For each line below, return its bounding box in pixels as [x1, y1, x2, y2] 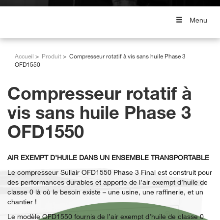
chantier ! [7, 197, 37, 206]
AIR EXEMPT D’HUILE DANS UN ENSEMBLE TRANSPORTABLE [7, 153, 209, 162]
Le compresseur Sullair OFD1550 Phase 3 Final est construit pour [7, 168, 212, 177]
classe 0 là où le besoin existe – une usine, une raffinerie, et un [7, 188, 203, 196]
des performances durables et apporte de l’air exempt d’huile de [7, 178, 208, 187]
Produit [42, 52, 61, 60]
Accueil [15, 52, 34, 60]
